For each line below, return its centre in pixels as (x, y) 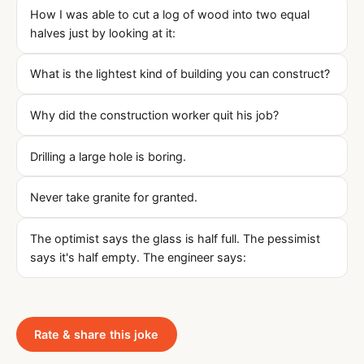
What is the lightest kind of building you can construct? (180, 74)
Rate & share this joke (97, 334)
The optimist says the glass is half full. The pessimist (175, 238)
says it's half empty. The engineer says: (138, 257)
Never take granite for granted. (114, 197)
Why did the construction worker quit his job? (154, 115)
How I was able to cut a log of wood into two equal (170, 14)
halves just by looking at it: (103, 32)
